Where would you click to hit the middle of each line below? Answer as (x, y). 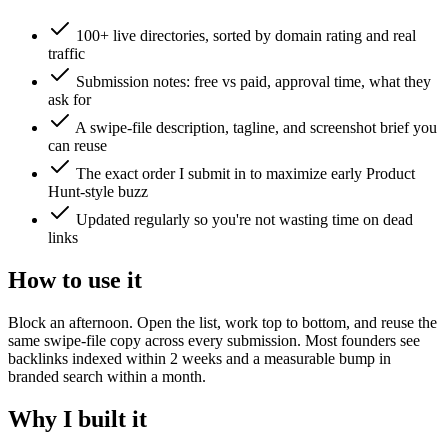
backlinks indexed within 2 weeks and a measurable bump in (199, 358)
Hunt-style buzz (98, 192)
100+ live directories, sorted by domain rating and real (246, 36)
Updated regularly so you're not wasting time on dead (244, 220)
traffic (66, 54)
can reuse (77, 146)
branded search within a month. (107, 376)
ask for (69, 100)
